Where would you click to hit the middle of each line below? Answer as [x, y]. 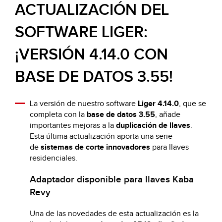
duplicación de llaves [153, 126]
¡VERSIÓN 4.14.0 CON [91, 55]
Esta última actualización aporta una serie [101, 137]
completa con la [58, 115]
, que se [193, 104]
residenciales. [54, 159]
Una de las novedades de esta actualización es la [114, 214]
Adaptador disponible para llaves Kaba [112, 180]
